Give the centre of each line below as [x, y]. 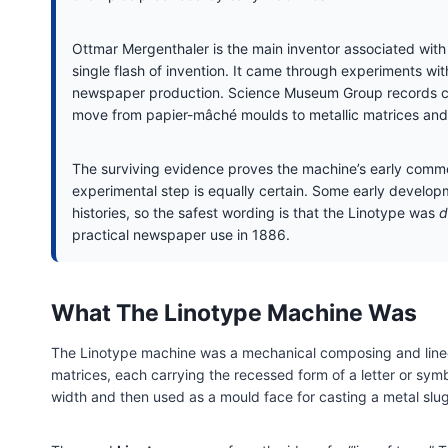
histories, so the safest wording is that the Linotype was [255, 212]
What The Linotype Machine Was [234, 313]
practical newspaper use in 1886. [181, 234]
